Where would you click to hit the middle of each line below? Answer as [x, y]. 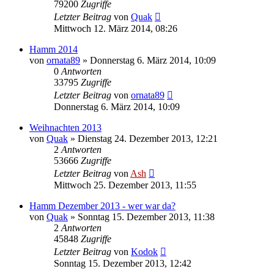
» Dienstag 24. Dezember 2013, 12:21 [143, 138]
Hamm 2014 [54, 49]
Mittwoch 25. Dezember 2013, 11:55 [125, 185]
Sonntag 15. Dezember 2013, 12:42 [123, 263]
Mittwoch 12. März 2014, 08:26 [116, 28]
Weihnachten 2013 [65, 127]
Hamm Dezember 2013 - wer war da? [102, 206]
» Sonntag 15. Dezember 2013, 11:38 [141, 217]
